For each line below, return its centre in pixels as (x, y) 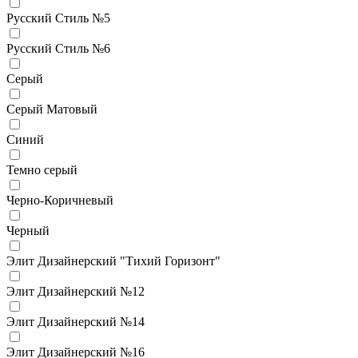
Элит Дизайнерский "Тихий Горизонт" (113, 261)
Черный (28, 230)
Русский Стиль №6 (58, 48)
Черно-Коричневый (60, 200)
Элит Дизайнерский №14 (76, 321)
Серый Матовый (52, 109)
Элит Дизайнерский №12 (76, 291)
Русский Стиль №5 (58, 18)
